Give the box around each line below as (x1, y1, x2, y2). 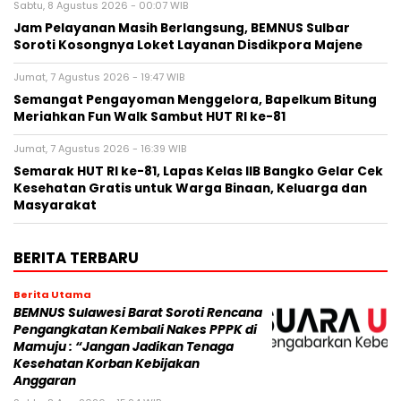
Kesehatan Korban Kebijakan (13, 355, 200, 373)
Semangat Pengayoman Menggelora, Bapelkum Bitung (13, 91, 377, 109)
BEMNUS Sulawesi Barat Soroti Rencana (13, 304, 262, 322)
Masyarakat (13, 197, 97, 215)
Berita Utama (13, 287, 91, 303)
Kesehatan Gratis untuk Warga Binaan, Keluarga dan (13, 180, 367, 198)
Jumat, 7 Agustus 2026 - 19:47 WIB (13, 70, 184, 85)
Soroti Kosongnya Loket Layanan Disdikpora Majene (13, 37, 363, 55)
